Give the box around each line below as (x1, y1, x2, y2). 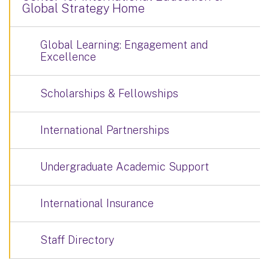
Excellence (40, 50, 96, 63)
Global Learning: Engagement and (40, 38, 208, 51)
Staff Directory (40, 233, 114, 246)
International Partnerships (40, 123, 169, 136)
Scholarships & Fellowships (40, 86, 178, 100)
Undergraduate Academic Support (40, 160, 209, 173)
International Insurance (40, 196, 154, 210)
